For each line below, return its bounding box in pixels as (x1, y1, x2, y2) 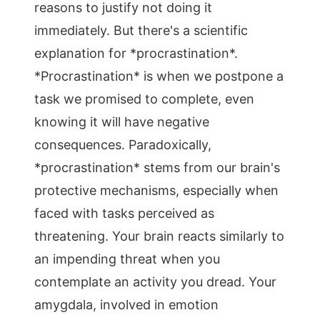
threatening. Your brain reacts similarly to (34, 229, 284, 244)
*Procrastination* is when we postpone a (34, 69, 284, 84)
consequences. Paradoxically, (34, 137, 211, 152)
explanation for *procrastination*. (34, 46, 238, 61)
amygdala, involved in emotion (34, 297, 219, 312)
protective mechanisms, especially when (34, 183, 279, 198)
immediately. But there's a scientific (34, 23, 248, 38)
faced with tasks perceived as (34, 206, 214, 221)
